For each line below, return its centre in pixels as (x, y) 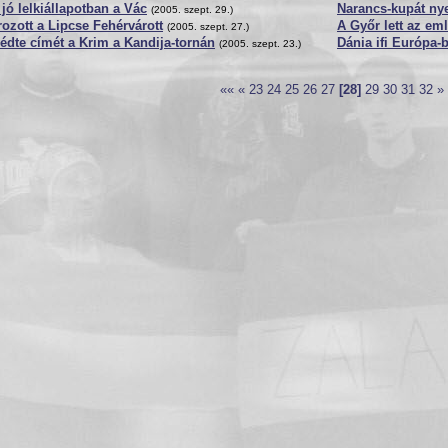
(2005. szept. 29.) (192, 9)
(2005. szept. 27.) (208, 26)
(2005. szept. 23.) (260, 43)
